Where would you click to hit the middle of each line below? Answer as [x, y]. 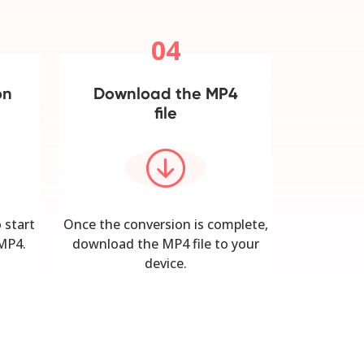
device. [165, 264]
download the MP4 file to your [165, 244]
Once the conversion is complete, [165, 225]
